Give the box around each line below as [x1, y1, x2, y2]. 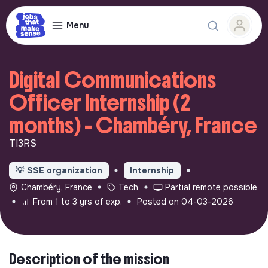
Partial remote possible [165, 181, 257, 193]
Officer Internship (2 [9, 89, 190, 117]
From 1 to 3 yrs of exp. [32, 196, 122, 207]
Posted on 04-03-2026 [136, 196, 233, 207]
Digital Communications [9, 66, 216, 94]
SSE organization [26, 165, 102, 176]
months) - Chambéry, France [9, 112, 257, 139]
